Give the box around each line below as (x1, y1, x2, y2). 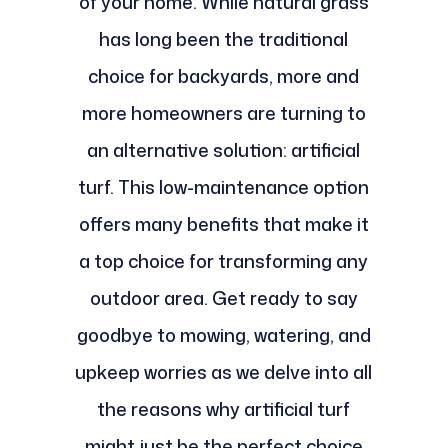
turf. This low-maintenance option (78, 173, 370, 200)
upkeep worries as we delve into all (75, 358, 373, 385)
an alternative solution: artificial (87, 136, 361, 163)
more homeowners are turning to (81, 99, 366, 126)
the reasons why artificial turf (97, 395, 351, 422)
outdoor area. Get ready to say (89, 284, 358, 311)
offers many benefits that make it (78, 210, 369, 237)
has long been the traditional (99, 25, 349, 52)
